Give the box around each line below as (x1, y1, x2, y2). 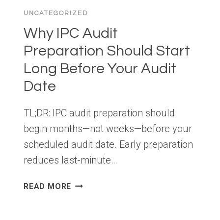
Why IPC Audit (24, 26, 118, 41)
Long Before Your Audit (24, 61, 176, 77)
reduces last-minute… (24, 154, 117, 166)
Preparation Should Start (24, 43, 190, 59)
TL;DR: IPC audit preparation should (24, 107, 175, 119)
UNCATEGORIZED (24, 10, 88, 17)
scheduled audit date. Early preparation (24, 138, 193, 151)
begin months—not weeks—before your (24, 123, 192, 135)
